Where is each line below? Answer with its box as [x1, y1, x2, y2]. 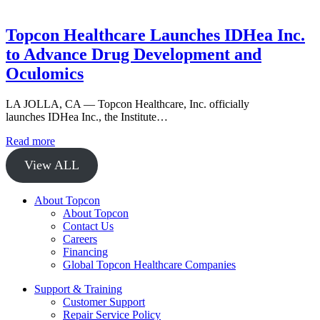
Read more [6, 135, 55, 148]
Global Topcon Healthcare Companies [63, 259, 236, 271]
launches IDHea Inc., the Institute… [6, 111, 168, 124]
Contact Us [63, 220, 114, 233]
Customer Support [63, 296, 145, 309]
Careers [63, 233, 97, 246]
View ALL [24, 158, 79, 173]
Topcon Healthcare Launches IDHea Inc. [6, 26, 305, 45]
